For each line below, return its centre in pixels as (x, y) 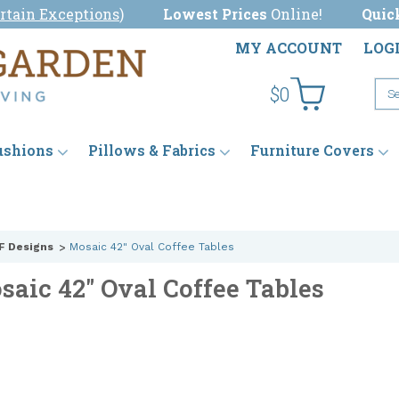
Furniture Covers (312, 151)
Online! (297, 14)
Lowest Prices (215, 14)
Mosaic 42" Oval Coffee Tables (152, 247)
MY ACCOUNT (289, 48)
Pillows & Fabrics (152, 151)
